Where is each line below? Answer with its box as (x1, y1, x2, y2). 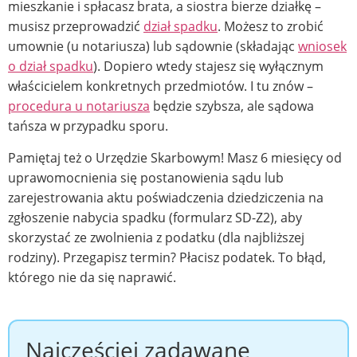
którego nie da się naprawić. (8, 268, 176, 286)
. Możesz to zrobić (218, 18, 324, 36)
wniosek (298, 37, 347, 56)
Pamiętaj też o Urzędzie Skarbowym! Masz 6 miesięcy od (8, 148, 342, 167)
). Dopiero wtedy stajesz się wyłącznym (93, 57, 324, 76)
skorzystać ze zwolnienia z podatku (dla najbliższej (8, 228, 304, 246)
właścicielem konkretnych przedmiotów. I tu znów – (8, 77, 313, 96)
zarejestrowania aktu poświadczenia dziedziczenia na (8, 188, 324, 206)
